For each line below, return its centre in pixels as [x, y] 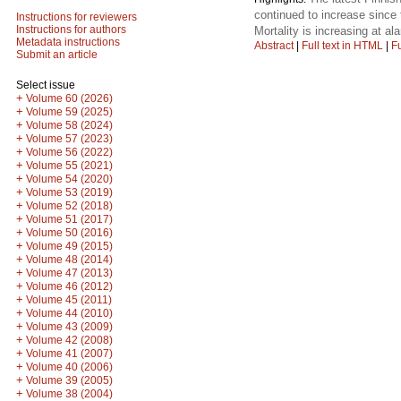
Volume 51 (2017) [69, 219]
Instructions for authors [71, 30]
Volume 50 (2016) [69, 233]
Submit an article [57, 55]
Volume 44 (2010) [69, 313]
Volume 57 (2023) [69, 139]
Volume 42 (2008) [69, 340]
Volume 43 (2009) [69, 327]
